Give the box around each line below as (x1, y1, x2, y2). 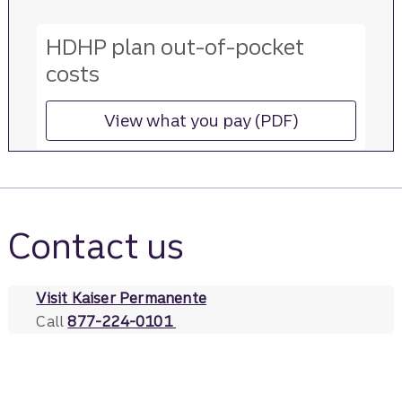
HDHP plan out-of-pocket (45, 33, 304, 60)
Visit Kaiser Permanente (36, 289, 206, 307)
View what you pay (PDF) (103, 110, 299, 131)
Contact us (8, 224, 185, 267)
